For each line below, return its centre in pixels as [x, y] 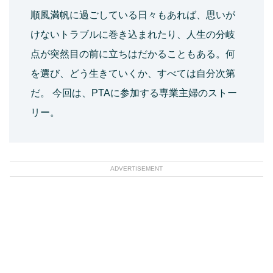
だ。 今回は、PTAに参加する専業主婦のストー [134, 93]
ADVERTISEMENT [136, 169]
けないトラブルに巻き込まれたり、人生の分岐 [133, 35]
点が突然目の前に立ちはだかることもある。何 [133, 54]
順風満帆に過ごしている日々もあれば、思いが [133, 15]
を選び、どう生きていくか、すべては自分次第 [133, 74]
